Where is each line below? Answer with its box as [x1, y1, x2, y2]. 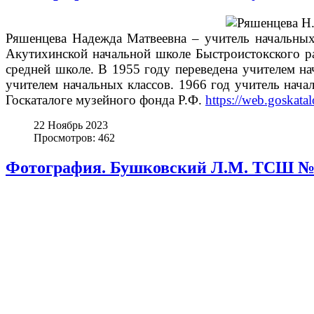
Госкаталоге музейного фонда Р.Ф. [6, 93, 205, 108]
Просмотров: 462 [34, 132, 115, 144]
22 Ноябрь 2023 [34, 119, 108, 132]
